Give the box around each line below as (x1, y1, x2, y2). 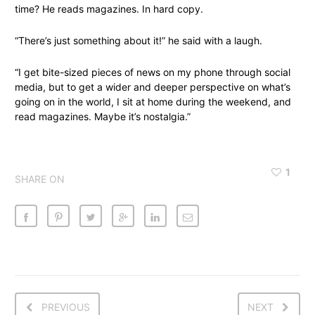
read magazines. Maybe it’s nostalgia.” (15, 110, 191, 123)
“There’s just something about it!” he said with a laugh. (15, 34, 262, 47)
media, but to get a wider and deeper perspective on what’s (15, 81, 290, 94)
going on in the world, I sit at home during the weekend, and (15, 96, 291, 108)
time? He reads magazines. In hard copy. (15, 3, 203, 15)
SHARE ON (15, 173, 65, 186)
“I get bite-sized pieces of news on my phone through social (15, 66, 290, 79)
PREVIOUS (41, 301, 90, 314)
